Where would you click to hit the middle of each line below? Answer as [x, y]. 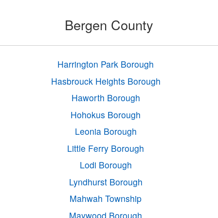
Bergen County [109, 25]
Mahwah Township [106, 199]
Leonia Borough [106, 131]
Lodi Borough [106, 165]
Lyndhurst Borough [106, 182]
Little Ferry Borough [106, 148]
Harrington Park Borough [106, 64]
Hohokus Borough [106, 114]
